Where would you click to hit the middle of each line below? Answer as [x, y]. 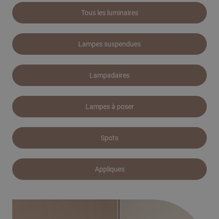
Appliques [109, 169]
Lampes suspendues [109, 44]
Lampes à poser [109, 107]
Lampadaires [109, 76]
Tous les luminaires [109, 13]
